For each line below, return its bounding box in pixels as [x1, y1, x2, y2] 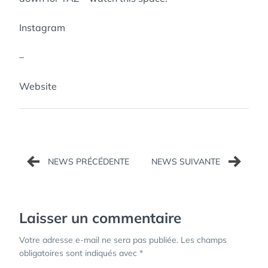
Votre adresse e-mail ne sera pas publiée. [19, 234, 178, 245]
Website [19, 80, 57, 92]
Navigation [19, 141, 106, 162]
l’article [19, 181, 77, 202]
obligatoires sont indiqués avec [19, 248, 139, 258]
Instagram [19, 22, 65, 33]
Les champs [181, 234, 227, 245]
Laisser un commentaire [19, 209, 181, 227]
